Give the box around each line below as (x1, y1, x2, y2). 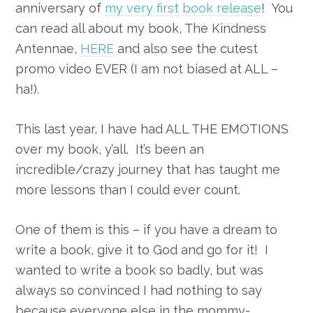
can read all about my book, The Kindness (15, 20, 267, 36)
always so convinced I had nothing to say (15, 282, 263, 298)
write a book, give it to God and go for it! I (15, 242, 269, 257)
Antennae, (15, 41, 81, 56)
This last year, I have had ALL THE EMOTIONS (15, 121, 289, 136)
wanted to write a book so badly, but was (15, 262, 264, 277)
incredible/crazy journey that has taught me (15, 161, 281, 177)
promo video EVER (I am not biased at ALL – (15, 61, 279, 76)
